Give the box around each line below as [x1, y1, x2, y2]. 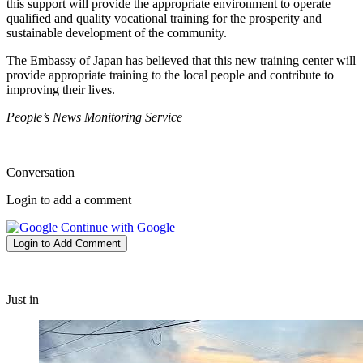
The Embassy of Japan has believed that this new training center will [6, 53, 356, 68]
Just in [6, 293, 39, 307]
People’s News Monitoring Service [6, 110, 182, 125]
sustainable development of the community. [6, 26, 227, 41]
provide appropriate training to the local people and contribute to [6, 68, 334, 83]
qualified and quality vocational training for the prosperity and [6, 11, 322, 26]
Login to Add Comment [13, 237, 121, 250]
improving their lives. [6, 83, 118, 97]
